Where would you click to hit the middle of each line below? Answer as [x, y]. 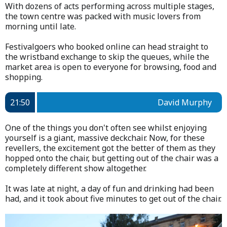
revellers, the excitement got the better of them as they [110, 148]
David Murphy [185, 103]
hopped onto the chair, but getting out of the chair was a [112, 158]
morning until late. [41, 27]
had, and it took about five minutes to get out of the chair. [113, 199]
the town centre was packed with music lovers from [103, 16]
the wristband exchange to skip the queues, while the [107, 57]
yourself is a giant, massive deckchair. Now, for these [105, 138]
